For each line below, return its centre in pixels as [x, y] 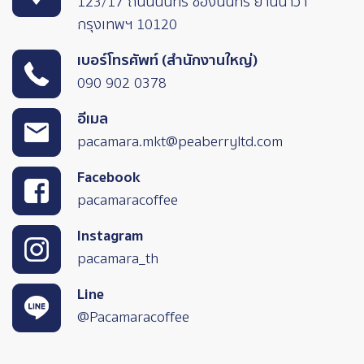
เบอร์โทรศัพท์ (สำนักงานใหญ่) [167, 61]
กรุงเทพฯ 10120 [127, 25]
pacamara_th [118, 259]
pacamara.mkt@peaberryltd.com [180, 142]
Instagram [110, 236]
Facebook [108, 178]
